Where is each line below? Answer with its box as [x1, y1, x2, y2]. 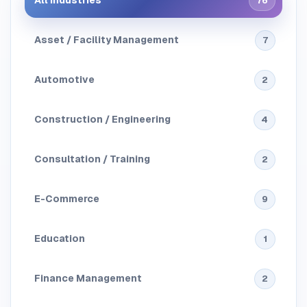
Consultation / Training [34, 153, 150, 166]
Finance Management [34, 272, 142, 285]
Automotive [34, 73, 95, 86]
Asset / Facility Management [34, 34, 179, 47]
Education [34, 232, 85, 245]
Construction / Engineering [34, 113, 171, 126]
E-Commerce [34, 193, 99, 206]
